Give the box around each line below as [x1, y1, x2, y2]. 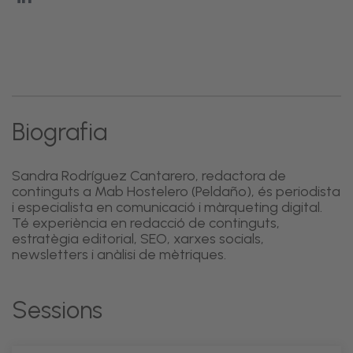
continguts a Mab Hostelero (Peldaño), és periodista [12, 183, 340, 200]
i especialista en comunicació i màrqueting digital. [12, 199, 322, 216]
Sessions [12, 295, 102, 325]
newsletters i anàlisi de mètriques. [12, 246, 226, 263]
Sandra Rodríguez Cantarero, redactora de [12, 167, 286, 184]
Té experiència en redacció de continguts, [12, 214, 280, 232]
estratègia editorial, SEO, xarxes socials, [12, 230, 264, 247]
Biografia [12, 117, 107, 147]
